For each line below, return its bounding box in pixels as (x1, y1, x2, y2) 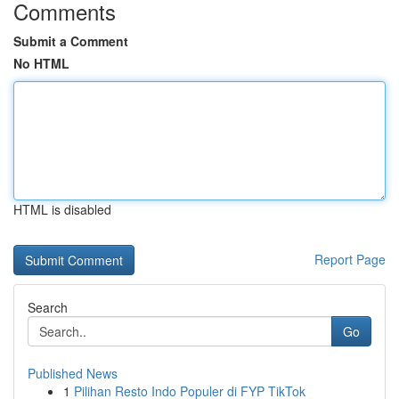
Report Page (314, 250, 386, 268)
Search (28, 298, 68, 316)
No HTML (13, 54, 69, 72)
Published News (28, 364, 118, 382)
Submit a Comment (13, 32, 128, 50)
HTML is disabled (13, 200, 111, 218)
